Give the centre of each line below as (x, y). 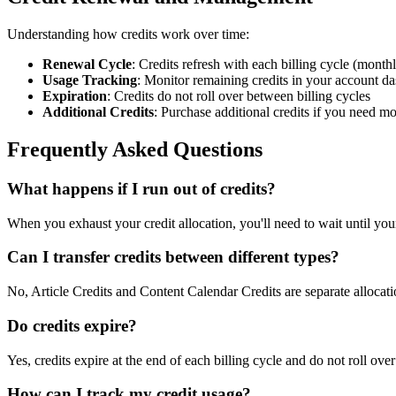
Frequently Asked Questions (135, 150)
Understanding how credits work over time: (128, 34)
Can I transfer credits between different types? (173, 257)
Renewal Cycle (87, 65)
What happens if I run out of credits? (141, 188)
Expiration (75, 96)
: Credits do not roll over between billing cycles (239, 96)
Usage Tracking (90, 80)
